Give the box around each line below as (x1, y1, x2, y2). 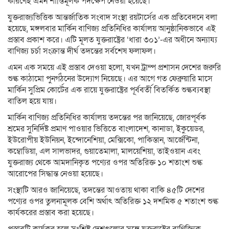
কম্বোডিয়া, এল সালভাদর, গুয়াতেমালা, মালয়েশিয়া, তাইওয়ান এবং (8, 146, 200, 157)
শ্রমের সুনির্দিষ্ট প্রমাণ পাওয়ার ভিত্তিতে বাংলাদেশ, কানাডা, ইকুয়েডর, (8, 123, 204, 135)
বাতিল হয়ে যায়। (8, 96, 57, 107)
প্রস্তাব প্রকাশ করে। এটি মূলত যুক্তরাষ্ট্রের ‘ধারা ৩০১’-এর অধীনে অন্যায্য (8, 34, 217, 46)
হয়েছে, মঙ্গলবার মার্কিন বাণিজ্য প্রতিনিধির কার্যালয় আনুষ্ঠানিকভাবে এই (8, 23, 216, 35)
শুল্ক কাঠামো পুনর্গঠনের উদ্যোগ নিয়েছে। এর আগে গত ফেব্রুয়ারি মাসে (8, 73, 213, 85)
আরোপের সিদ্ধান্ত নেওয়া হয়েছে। (8, 168, 103, 180)
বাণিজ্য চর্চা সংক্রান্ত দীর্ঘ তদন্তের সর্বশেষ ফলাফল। (8, 45, 156, 57)
